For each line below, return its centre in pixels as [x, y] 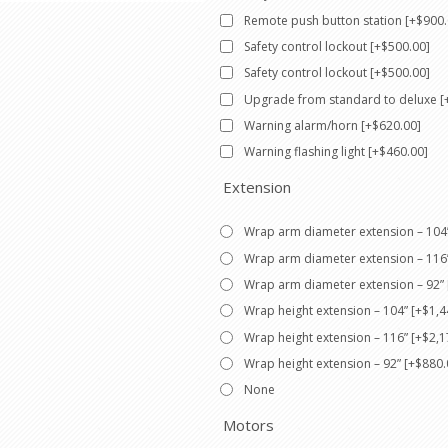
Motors [248, 425]
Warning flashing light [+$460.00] [336, 152]
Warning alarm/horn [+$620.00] [332, 125]
